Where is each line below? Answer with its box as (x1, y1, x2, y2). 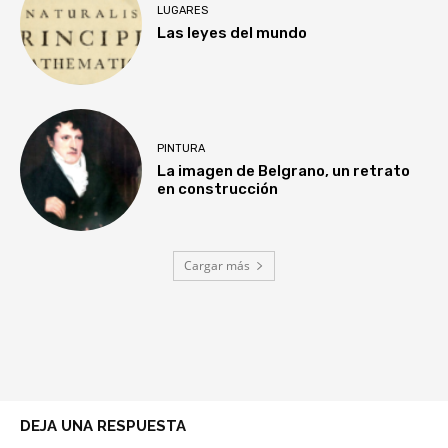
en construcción (157, 179, 279, 198)
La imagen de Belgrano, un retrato (157, 161, 411, 180)
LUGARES (157, 4, 209, 18)
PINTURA (157, 141, 206, 155)
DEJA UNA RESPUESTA (20, 417, 186, 436)
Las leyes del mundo (157, 24, 308, 43)
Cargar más (184, 257, 250, 275)
